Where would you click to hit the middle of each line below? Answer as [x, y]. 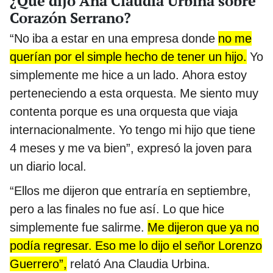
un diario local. [48, 166]
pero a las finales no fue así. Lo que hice [117, 209]
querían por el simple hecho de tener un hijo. [128, 56]
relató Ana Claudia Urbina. [139, 264]
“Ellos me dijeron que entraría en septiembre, [130, 190]
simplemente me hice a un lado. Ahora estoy [128, 75]
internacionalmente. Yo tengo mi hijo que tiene [133, 129]
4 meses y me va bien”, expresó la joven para [131, 148]
